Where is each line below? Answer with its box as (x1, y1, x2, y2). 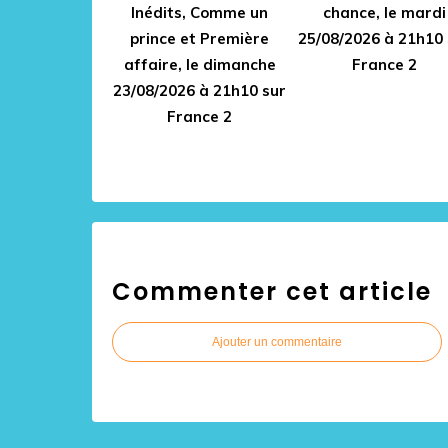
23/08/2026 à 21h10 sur (113, 81, 286, 100)
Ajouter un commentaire (212, 335, 342, 349)
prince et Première (130, 29, 269, 48)
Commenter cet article (112, 275, 432, 308)
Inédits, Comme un (131, 3, 268, 22)
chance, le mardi (323, 3, 446, 22)
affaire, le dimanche (123, 55, 276, 74)
